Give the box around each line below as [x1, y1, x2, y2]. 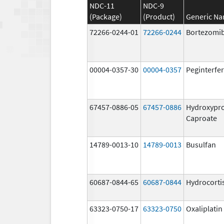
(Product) [143, 11, 175, 21]
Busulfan [186, 139, 216, 149]
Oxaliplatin [186, 203, 222, 213]
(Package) [89, 11, 122, 21]
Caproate [186, 112, 217, 123]
